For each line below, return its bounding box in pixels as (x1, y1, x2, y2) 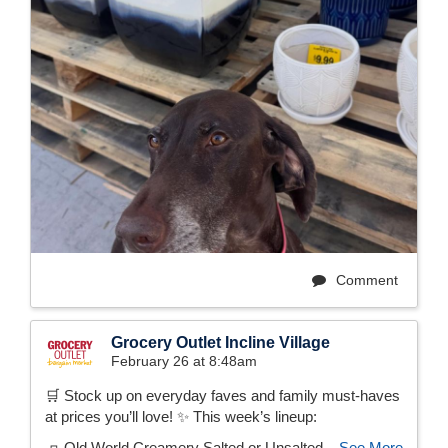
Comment (332, 272, 398, 289)
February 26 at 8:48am (111, 353, 257, 370)
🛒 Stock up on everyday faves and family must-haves (45, 387, 400, 405)
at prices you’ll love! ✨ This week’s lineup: (45, 408, 317, 426)
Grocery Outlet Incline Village (111, 334, 330, 352)
